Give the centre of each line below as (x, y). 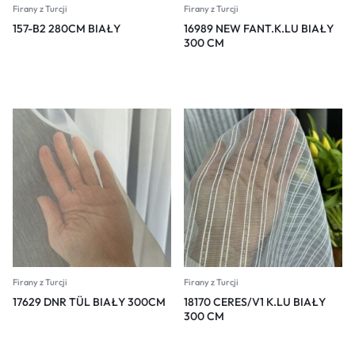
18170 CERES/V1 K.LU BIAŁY (255, 302)
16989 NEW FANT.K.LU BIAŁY (259, 29)
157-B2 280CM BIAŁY (67, 29)
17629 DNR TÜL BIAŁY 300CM (89, 302)
